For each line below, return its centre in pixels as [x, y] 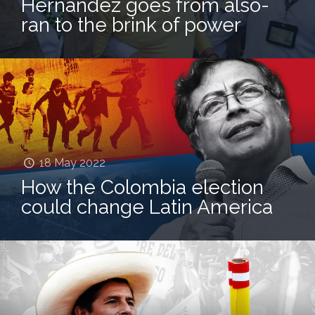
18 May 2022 [73, 162]
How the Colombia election [142, 187]
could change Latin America [147, 207]
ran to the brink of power [131, 25]
